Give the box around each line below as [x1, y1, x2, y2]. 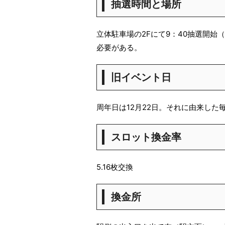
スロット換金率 [111, 131, 181, 143]
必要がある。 [96, 43, 142, 52]
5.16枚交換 [96, 162, 133, 172]
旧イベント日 [111, 71, 171, 83]
